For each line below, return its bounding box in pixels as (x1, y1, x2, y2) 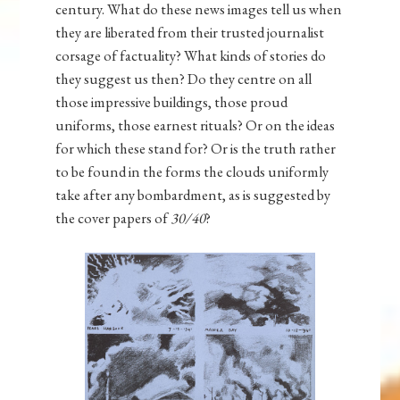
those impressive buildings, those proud (55, 92, 288, 112)
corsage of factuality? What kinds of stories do (55, 46, 327, 66)
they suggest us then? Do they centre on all (55, 69, 312, 89)
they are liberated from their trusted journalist (55, 22, 325, 43)
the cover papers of (55, 208, 171, 229)
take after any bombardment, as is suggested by (55, 185, 331, 205)
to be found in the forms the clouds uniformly (55, 162, 329, 182)
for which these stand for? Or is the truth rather (55, 138, 337, 159)
